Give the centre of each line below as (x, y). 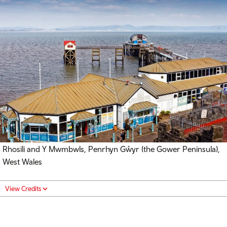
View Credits (23, 189)
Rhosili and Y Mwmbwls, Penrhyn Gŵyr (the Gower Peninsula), (111, 149)
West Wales (22, 162)
